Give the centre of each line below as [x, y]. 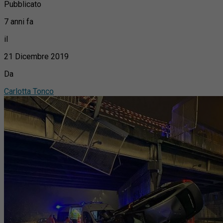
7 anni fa [19, 21]
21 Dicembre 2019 [36, 56]
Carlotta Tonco [29, 91]
